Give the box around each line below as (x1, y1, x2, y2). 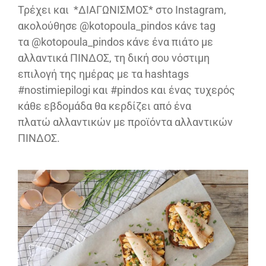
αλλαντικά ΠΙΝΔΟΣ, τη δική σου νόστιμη (18, 51, 210, 64)
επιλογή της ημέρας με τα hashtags (18, 67, 189, 80)
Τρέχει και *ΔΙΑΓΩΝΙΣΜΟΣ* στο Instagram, (18, 3, 226, 16)
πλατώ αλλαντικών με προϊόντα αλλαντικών (18, 115, 233, 128)
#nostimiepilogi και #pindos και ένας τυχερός (18, 83, 235, 96)
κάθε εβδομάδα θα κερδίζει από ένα (18, 99, 191, 112)
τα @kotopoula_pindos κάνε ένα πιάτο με (18, 35, 213, 48)
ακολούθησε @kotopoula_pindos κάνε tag (18, 19, 216, 32)
